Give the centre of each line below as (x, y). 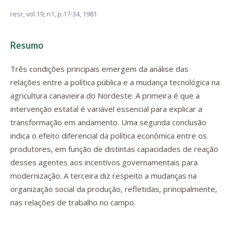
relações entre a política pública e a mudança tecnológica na (115, 82)
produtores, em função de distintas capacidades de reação (114, 149)
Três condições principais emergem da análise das (99, 69)
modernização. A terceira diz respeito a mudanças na (103, 176)
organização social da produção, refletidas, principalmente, (114, 189)
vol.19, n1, (42, 14)
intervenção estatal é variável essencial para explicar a (106, 109)
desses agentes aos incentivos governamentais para (104, 162)
